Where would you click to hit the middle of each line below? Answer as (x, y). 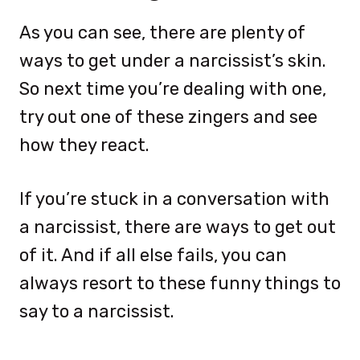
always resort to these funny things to (180, 283)
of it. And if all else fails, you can (153, 255)
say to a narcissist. (97, 311)
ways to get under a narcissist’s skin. (173, 60)
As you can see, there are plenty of (162, 32)
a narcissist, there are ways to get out (178, 227)
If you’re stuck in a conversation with (174, 198)
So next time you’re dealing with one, (173, 88)
